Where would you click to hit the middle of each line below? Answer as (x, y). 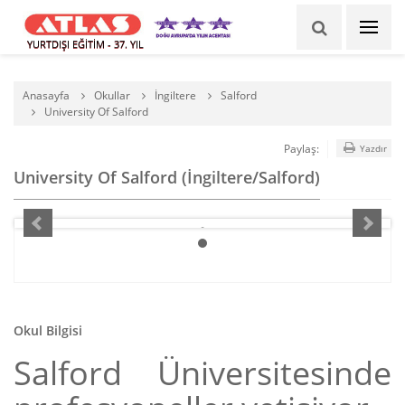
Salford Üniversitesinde (202, 373)
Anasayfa (46, 95)
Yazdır (372, 148)
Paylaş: (302, 148)
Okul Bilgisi (48, 330)
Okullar (112, 95)
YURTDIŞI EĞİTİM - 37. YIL (85, 44)
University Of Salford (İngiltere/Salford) (167, 177)
